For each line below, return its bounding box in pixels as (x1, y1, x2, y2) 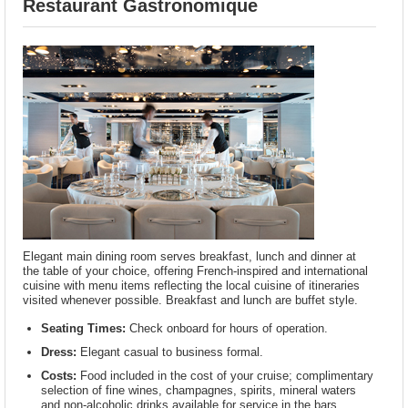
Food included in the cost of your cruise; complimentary (76, 368, 374, 382)
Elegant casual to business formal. (76, 344, 264, 359)
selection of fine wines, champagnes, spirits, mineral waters (41, 382, 357, 397)
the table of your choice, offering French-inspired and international (23, 263, 369, 278)
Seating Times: (41, 321, 127, 335)
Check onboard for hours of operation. (126, 321, 329, 335)
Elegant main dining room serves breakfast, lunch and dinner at (23, 249, 357, 263)
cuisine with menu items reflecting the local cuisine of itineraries (23, 278, 361, 292)
